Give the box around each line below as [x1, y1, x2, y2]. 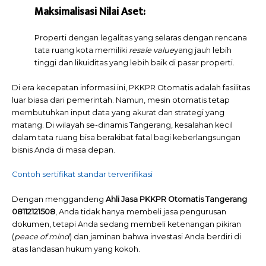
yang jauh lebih [174, 46, 232, 55]
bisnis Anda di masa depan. [12, 145, 115, 154]
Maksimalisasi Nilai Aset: [34, 2, 146, 21]
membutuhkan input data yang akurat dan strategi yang [12, 107, 224, 117]
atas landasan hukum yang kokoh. [12, 244, 140, 254]
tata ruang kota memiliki [34, 46, 129, 55]
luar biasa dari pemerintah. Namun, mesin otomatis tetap [12, 95, 230, 104]
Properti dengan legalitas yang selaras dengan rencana [34, 33, 248, 43]
